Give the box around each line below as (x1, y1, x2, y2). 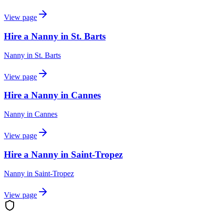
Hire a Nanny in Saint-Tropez (4, 149, 123, 160)
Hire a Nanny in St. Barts (4, 31, 106, 41)
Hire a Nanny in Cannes (4, 90, 101, 101)
